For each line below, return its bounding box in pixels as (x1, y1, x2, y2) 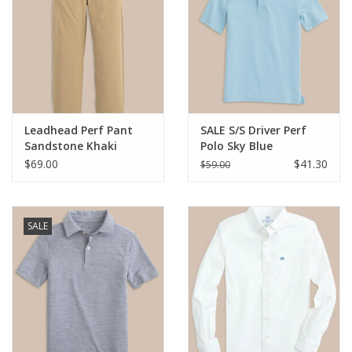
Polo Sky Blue (200, 137, 273, 153)
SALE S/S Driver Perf (200, 122, 306, 137)
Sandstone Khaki (24, 137, 117, 153)
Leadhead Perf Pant (24, 122, 133, 137)
